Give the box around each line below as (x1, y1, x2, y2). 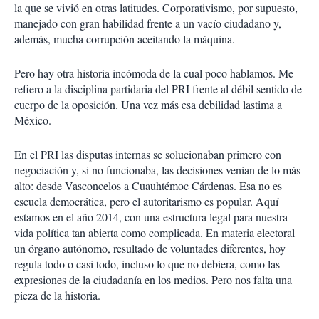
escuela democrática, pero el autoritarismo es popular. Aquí (14, 194, 278, 209)
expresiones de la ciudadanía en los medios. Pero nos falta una (14, 272, 292, 287)
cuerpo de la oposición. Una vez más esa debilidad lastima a (14, 97, 282, 112)
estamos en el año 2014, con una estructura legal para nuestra (14, 209, 288, 224)
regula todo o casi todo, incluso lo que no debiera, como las (14, 256, 280, 271)
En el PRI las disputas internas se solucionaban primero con (14, 147, 281, 162)
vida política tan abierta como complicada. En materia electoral (14, 225, 295, 240)
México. (14, 113, 51, 127)
